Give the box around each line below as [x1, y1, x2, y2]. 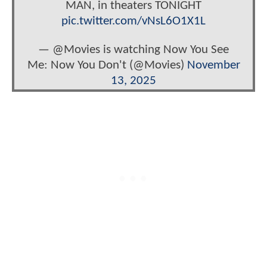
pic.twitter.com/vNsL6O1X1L [61, 15, 206, 28]
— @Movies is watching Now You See [38, 43, 229, 56]
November [187, 58, 240, 72]
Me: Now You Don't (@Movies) [27, 58, 187, 72]
